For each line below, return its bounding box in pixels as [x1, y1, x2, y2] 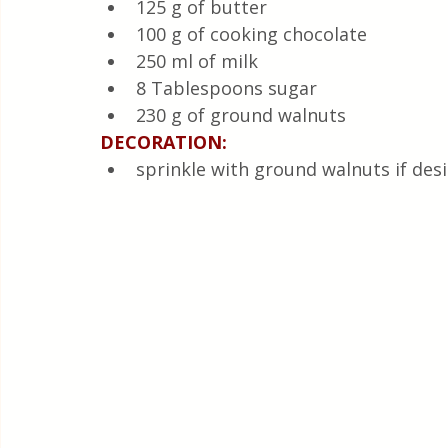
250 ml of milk [136, 49, 258, 73]
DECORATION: [100, 130, 227, 154]
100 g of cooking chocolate [136, 22, 367, 46]
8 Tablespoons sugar [136, 76, 317, 100]
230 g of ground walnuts [136, 103, 346, 127]
